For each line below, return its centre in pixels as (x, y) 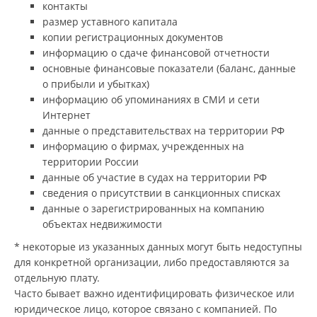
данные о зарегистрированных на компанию (154, 208)
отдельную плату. (57, 277)
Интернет (67, 115)
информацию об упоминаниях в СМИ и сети (151, 99)
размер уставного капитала (110, 21)
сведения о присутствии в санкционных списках (161, 192)
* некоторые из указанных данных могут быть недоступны (158, 246)
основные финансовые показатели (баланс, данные (169, 68)
